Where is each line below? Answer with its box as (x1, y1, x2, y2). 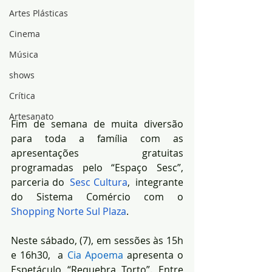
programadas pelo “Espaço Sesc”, (11, 161, 183, 175)
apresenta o (126, 248, 184, 262)
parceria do (11, 175, 67, 189)
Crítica (9, 90, 35, 101)
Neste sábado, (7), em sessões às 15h (11, 234, 183, 248)
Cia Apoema (67, 248, 123, 262)
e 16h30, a (11, 248, 67, 262)
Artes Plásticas (9, 7, 68, 19)
